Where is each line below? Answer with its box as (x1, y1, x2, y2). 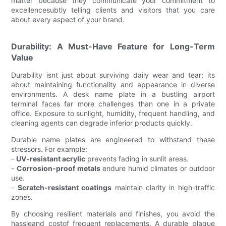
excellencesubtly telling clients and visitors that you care (11, 5, 215, 14)
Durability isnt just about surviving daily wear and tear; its (11, 70, 215, 79)
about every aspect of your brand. (11, 15, 125, 24)
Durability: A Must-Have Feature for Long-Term (11, 41, 215, 51)
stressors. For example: (11, 144, 88, 153)
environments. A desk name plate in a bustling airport (11, 89, 215, 98)
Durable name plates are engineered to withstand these (11, 135, 215, 144)
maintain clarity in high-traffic (111, 183, 215, 192)
